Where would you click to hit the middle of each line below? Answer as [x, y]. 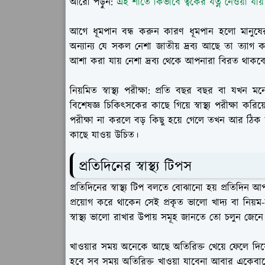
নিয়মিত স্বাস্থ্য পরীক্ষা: [110, 91]
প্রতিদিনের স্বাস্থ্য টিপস [135, 167]
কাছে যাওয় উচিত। [104, 136]
